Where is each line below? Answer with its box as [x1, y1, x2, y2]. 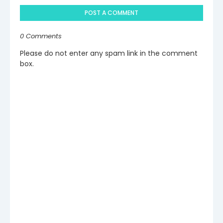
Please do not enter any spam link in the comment [20, 48, 198, 58]
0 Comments [20, 31, 62, 41]
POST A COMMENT [85, 8, 138, 17]
